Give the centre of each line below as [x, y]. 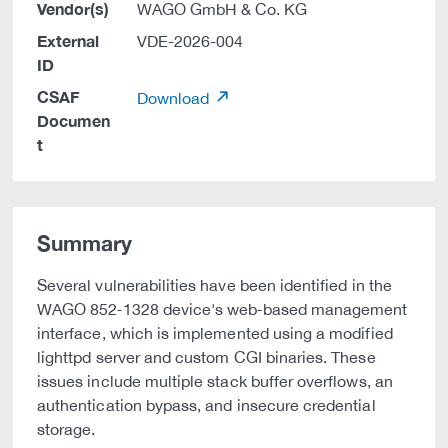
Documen [74, 120]
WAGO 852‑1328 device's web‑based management [222, 309]
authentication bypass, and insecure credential [206, 405]
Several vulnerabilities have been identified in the [214, 285]
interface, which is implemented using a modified [215, 333]
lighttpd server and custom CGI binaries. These [206, 357]
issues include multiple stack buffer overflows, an [215, 381]
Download [175, 98]
